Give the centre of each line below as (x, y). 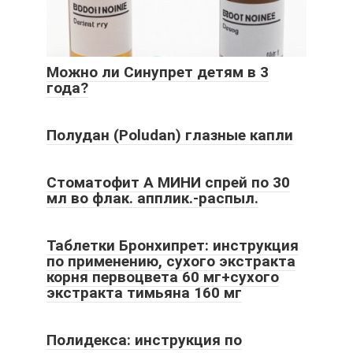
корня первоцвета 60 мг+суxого (163, 277)
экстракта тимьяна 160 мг (144, 292)
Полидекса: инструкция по (144, 340)
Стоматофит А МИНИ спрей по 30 (168, 182)
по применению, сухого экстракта (171, 261)
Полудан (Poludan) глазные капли (170, 135)
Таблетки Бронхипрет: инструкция (173, 245)
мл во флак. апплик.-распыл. (152, 198)
